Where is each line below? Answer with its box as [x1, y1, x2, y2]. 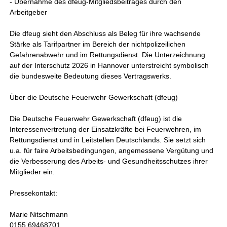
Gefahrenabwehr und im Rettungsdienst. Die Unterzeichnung [10, 51, 206, 59]
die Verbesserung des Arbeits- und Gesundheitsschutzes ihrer [10, 157, 208, 165]
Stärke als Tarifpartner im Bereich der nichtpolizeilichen [10, 40, 186, 48]
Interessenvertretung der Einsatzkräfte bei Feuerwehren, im [10, 125, 202, 133]
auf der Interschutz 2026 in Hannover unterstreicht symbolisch [10, 61, 209, 69]
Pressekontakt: [10, 189, 58, 197]
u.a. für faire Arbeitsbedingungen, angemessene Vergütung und [10, 146, 214, 155]
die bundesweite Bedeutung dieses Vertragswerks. [10, 72, 172, 80]
